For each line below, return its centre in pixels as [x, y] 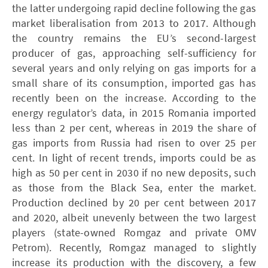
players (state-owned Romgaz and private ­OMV [134, 232]
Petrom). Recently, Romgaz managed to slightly [134, 247]
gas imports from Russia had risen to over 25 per [134, 142]
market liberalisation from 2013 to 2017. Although [134, 23]
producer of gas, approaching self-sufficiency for [134, 53]
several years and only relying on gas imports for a [134, 68]
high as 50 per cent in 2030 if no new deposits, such [134, 172]
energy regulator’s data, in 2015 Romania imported [134, 112]
